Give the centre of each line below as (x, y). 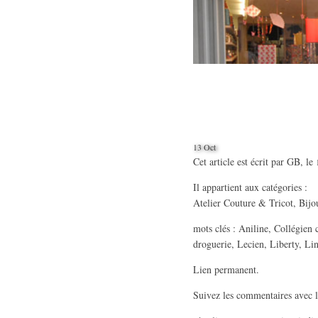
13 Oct (204, 147)
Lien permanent (225, 269)
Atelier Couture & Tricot (243, 203)
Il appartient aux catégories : (250, 187)
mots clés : (216, 228)
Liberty (284, 244)
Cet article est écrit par (240, 161)
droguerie (212, 244)
